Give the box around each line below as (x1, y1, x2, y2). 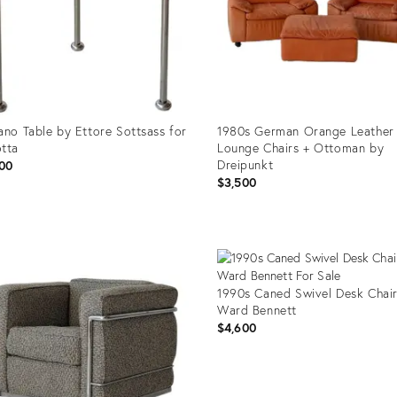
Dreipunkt (216, 155, 274, 173)
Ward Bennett (216, 300, 297, 318)
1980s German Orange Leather (216, 121, 394, 139)
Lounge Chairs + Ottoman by (216, 138, 385, 156)
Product (215, 227, 259, 245)
